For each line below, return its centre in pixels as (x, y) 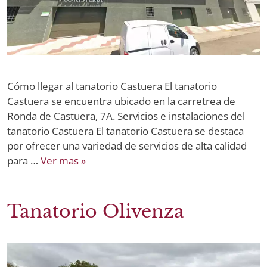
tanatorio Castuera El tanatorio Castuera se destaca (125, 131)
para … (24, 160)
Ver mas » (63, 160)
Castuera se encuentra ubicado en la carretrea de (121, 101)
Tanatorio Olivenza (96, 211)
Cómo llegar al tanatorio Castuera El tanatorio (112, 86)
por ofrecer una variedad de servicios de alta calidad (127, 145)
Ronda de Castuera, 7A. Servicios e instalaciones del (126, 116)
